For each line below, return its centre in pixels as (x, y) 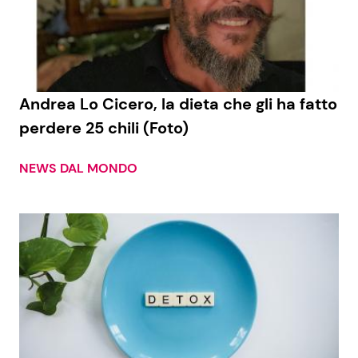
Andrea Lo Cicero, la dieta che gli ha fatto (178, 104)
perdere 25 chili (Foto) (104, 128)
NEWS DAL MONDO (78, 169)
